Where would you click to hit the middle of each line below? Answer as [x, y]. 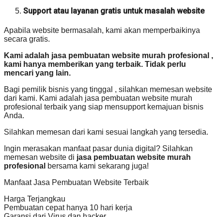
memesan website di [40, 157]
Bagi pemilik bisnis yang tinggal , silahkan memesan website [108, 89]
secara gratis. [27, 39]
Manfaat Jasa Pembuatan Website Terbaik [76, 182]
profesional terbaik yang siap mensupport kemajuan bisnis [104, 107]
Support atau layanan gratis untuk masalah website [114, 11]
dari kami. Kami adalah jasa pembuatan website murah [98, 98]
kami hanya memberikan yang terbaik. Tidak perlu [95, 64]
